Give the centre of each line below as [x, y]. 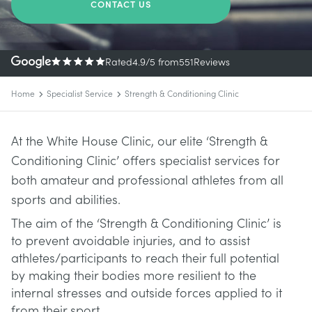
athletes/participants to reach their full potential [145, 259]
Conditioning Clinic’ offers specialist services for [145, 161]
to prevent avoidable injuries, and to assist [131, 241]
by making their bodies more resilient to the [134, 276]
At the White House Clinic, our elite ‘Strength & [139, 142]
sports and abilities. [66, 200]
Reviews [212, 63]
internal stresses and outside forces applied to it [147, 294]
